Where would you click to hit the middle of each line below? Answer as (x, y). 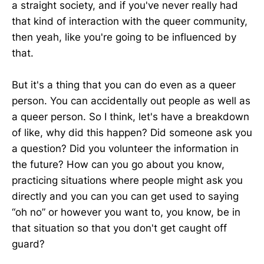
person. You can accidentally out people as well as (131, 101)
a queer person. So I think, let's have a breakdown (131, 117)
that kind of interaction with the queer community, (130, 22)
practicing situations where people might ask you (127, 181)
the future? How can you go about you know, (118, 165)
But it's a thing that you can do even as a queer (124, 85)
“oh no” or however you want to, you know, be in (126, 212)
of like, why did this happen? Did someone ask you (132, 133)
